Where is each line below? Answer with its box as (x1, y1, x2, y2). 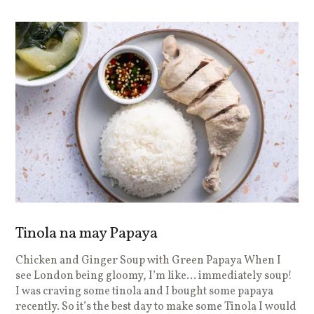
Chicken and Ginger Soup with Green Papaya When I (15, 252, 282, 268)
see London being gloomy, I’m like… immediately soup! (15, 268, 293, 284)
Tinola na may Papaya (15, 222, 158, 245)
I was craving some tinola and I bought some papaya (15, 283, 274, 299)
